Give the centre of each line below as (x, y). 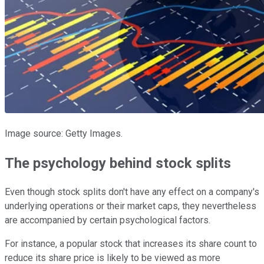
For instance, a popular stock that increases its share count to (131, 244)
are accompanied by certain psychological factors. (108, 220)
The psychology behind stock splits (118, 163)
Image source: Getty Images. (64, 133)
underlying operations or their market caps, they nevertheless (131, 206)
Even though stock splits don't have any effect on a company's (132, 192)
